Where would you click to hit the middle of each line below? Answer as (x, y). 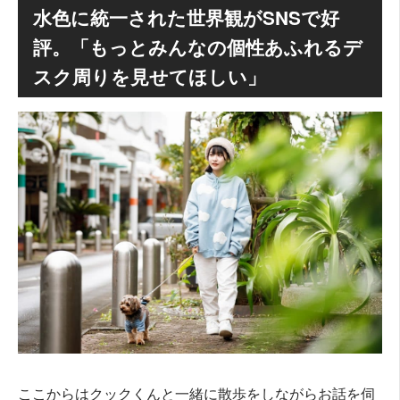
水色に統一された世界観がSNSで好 (186, 17)
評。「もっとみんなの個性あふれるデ (198, 46)
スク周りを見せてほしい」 (150, 76)
